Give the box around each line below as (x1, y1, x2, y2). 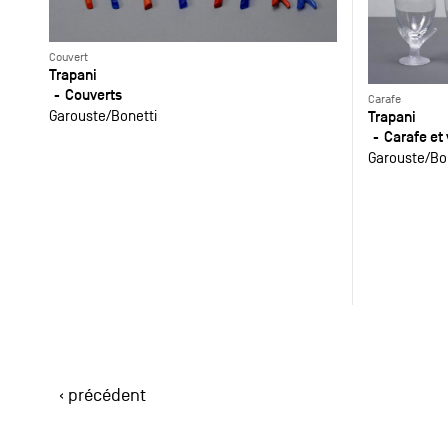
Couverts (64, 84, 122, 104)
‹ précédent (58, 385, 146, 407)
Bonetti (110, 106, 157, 124)
